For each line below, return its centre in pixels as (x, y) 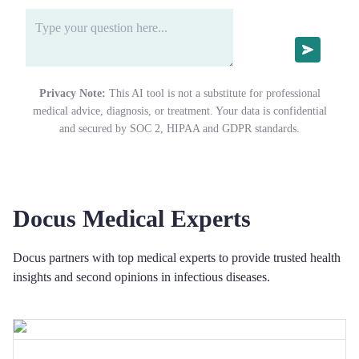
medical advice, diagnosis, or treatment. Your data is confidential (179, 111)
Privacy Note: (72, 93)
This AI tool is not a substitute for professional (214, 93)
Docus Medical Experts (132, 218)
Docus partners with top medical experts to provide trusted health (177, 258)
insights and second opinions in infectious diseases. (141, 277)
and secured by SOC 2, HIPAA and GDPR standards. (179, 129)
